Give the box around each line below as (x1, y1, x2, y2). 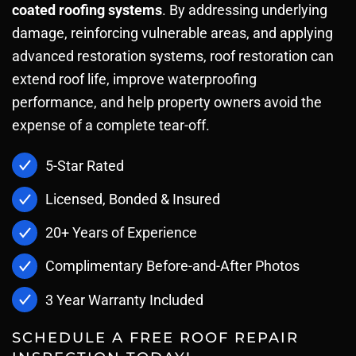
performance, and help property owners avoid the (12, 94, 322, 110)
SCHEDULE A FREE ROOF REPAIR (12, 329, 299, 347)
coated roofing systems (12, 2, 162, 18)
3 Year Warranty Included (45, 291, 203, 308)
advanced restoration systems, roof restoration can (12, 48, 334, 64)
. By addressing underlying (162, 2, 327, 18)
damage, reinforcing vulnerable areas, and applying (12, 25, 333, 41)
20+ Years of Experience (45, 224, 197, 242)
